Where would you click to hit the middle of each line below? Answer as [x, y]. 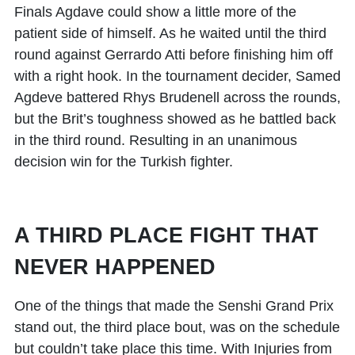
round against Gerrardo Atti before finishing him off [174, 55]
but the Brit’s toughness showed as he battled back [175, 119]
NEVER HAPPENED [115, 267]
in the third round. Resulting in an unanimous [156, 141]
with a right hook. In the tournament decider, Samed [177, 76]
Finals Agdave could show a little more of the [155, 12]
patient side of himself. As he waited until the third [170, 34]
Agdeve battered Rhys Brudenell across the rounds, [177, 98]
